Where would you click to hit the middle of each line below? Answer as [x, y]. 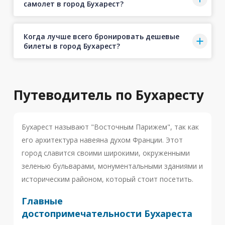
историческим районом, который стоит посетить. [107, 179]
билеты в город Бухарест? [72, 46]
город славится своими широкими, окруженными [105, 153]
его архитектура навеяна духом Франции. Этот [102, 140]
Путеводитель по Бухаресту [108, 95]
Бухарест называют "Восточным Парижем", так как [110, 127]
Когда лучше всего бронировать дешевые [101, 36]
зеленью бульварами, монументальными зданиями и [112, 166]
